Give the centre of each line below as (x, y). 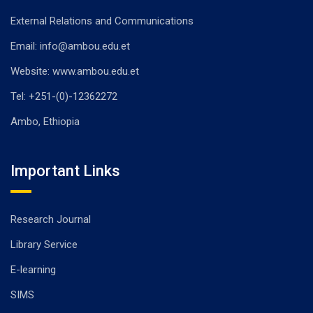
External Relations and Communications (102, 21)
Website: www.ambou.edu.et (75, 71)
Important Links (65, 170)
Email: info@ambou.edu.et (70, 46)
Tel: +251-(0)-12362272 (64, 96)
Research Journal (51, 219)
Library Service (44, 244)
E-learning (33, 269)
